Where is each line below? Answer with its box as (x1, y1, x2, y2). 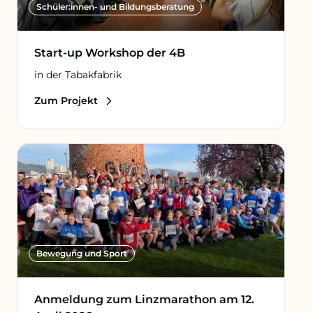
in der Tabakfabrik (34, 68, 122, 81)
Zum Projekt (34, 94, 98, 107)
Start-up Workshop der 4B (34, 46, 185, 59)
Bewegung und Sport (36, 248, 127, 259)
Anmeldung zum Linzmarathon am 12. (34, 293, 254, 306)
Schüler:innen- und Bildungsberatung (36, 1, 194, 12)
